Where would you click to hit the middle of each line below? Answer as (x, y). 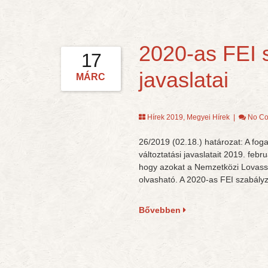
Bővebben (161, 210)
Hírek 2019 (165, 117)
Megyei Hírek (208, 117)
